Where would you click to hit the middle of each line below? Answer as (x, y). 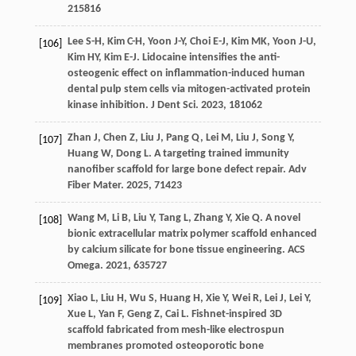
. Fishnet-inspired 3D (234, 315)
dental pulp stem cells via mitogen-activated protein (189, 90)
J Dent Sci (173, 106)
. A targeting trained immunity (219, 154)
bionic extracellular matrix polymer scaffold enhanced (192, 234)
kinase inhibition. (109, 106)
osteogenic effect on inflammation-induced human (186, 74)
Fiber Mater (94, 186)
